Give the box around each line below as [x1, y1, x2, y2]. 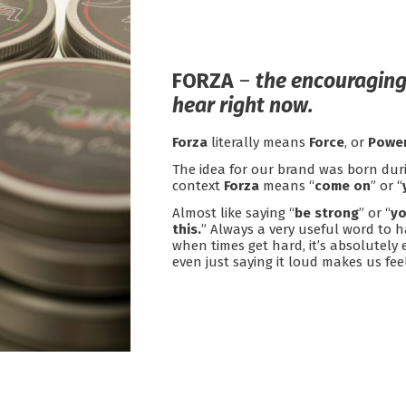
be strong [295, 205, 360, 222]
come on [314, 178, 372, 195]
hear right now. [172, 92, 314, 118]
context [172, 178, 225, 195]
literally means [208, 134, 310, 151]
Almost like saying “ [172, 205, 295, 222]
